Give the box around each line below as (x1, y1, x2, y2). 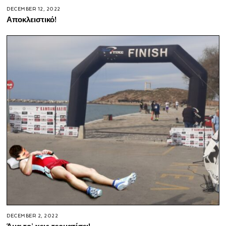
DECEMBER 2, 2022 (7, 213, 59, 219)
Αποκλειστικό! (7, 14, 57, 25)
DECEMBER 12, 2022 (7, 6, 61, 12)
